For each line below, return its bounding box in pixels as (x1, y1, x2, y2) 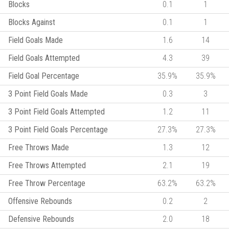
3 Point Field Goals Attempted (8, 106, 105, 117)
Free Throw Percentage (8, 178, 85, 188)
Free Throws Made (8, 142, 69, 152)
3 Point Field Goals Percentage (8, 124, 108, 134)
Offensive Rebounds (8, 196, 72, 206)
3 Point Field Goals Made (8, 88, 88, 99)
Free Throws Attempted (8, 160, 86, 170)
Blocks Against (8, 17, 55, 27)
